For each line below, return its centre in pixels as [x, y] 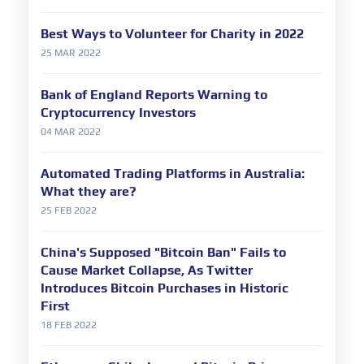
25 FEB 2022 [69, 211]
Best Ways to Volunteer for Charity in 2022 [172, 34]
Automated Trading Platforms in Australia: [173, 174]
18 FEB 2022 [69, 325]
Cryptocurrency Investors [118, 113]
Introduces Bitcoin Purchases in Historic [165, 288]
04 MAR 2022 [71, 132]
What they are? [88, 192]
